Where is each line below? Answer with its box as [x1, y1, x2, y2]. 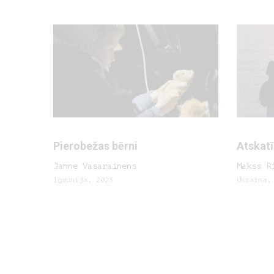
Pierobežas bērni [53, 139, 138, 152]
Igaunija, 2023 [53, 176, 113, 184]
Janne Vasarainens [53, 161, 136, 171]
